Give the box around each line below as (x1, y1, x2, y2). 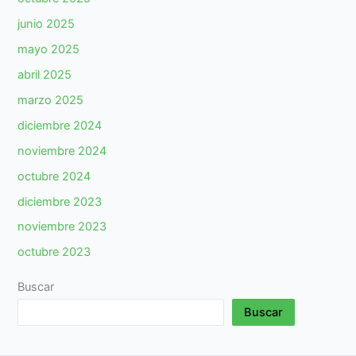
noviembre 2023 (17, 219, 107, 234)
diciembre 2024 (17, 118, 103, 133)
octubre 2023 (17, 245, 91, 260)
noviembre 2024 (17, 143, 107, 158)
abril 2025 (17, 67, 72, 82)
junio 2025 (17, 16, 75, 31)
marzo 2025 (17, 92, 84, 107)
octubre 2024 (17, 168, 91, 184)
